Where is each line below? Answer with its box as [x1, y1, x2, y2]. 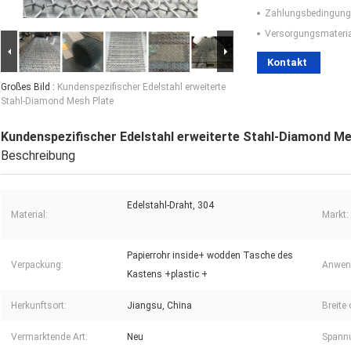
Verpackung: [11, 259, 63, 271]
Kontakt [267, 56, 307, 69]
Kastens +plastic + [127, 269, 208, 280]
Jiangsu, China [127, 300, 192, 312]
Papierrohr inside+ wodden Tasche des [127, 250, 293, 262]
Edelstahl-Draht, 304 [127, 200, 214, 212]
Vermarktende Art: [11, 331, 88, 343]
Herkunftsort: [11, 300, 67, 312]
